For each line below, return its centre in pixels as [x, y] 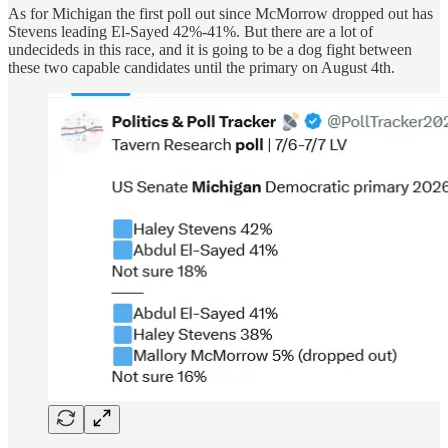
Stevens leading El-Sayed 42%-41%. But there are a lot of [190, 31]
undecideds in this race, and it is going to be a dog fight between [210, 49]
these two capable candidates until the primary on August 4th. [201, 67]
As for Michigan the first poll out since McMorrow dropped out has [220, 13]
